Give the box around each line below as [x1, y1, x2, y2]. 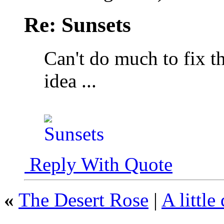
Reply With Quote [24, 153, 172, 175]
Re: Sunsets [24, 12, 131, 36]
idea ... [44, 69, 96, 91]
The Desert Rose [18, 188, 148, 210]
